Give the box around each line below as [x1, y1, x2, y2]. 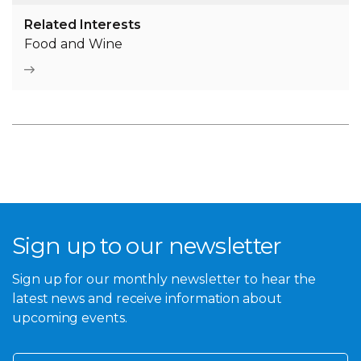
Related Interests [24, 17, 141, 33]
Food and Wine [24, 36, 122, 52]
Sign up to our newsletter [12, 232, 282, 260]
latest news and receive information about [12, 290, 282, 306]
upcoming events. [12, 309, 127, 326]
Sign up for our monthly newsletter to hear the [12, 271, 317, 287]
